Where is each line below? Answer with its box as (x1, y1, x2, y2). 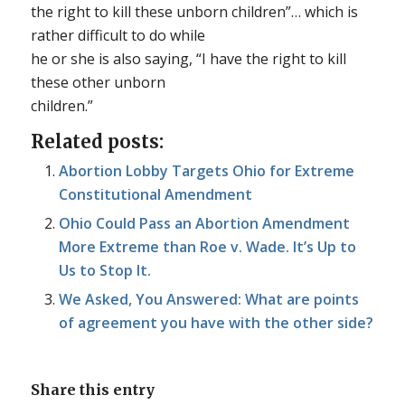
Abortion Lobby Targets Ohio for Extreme (58, 160, 354, 181)
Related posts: (30, 129, 164, 153)
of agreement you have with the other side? (58, 312, 373, 333)
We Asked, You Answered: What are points (58, 288, 359, 309)
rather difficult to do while (30, 24, 205, 45)
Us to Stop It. (58, 259, 151, 280)
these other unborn (30, 71, 165, 92)
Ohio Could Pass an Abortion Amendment (58, 212, 350, 233)
